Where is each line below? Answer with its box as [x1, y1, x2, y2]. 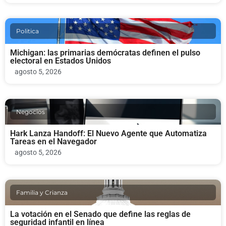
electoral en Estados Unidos [10, 56, 111, 66]
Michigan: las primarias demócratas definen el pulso [10, 48, 200, 58]
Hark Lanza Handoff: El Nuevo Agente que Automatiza [10, 129, 207, 139]
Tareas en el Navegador [10, 137, 97, 147]
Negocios [16, 108, 45, 116]
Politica [16, 27, 39, 35]
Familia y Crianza [16, 189, 68, 197]
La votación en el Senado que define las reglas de [10, 209, 191, 219]
